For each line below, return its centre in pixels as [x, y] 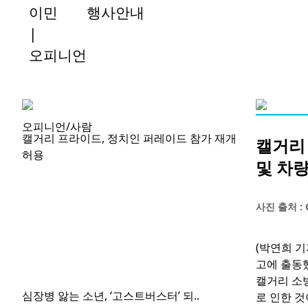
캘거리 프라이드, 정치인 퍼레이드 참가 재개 [129, 139]
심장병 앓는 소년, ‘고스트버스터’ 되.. [111, 296]
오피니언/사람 [57, 127]
